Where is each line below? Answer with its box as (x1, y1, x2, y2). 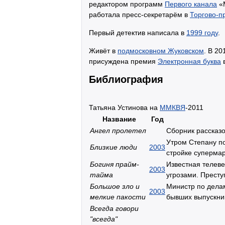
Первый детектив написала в (89, 28, 186, 37)
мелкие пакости (90, 192, 146, 201)
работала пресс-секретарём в (89, 10, 190, 19)
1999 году (186, 28, 218, 37)
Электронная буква (158, 57, 221, 65)
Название (102, 115, 136, 123)
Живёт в (89, 46, 118, 55)
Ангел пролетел (90, 126, 146, 135)
